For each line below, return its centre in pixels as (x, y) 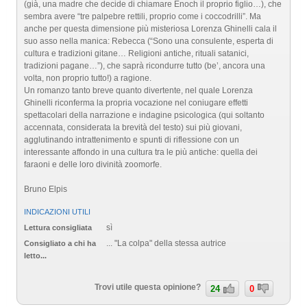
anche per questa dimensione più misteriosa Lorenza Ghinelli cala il (150, 29)
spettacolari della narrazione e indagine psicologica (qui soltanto (144, 115)
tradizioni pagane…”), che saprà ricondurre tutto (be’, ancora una (145, 66)
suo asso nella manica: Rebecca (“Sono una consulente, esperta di (149, 41)
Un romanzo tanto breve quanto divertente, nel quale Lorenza (138, 90)
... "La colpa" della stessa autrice (166, 244)
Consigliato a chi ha (60, 244)
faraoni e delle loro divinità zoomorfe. (93, 164)
